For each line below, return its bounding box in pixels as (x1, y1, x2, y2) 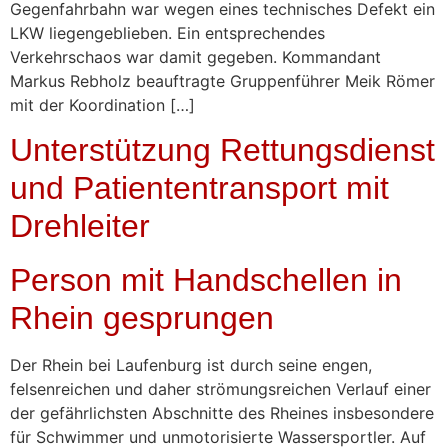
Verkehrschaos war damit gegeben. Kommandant (10, 46, 381, 67)
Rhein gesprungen (10, 300, 274, 337)
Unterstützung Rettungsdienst (10, 132, 435, 169)
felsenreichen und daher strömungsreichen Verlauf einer (10, 379, 431, 400)
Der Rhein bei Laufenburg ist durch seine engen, (10, 355, 372, 376)
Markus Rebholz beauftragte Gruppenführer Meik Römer (10, 70, 435, 91)
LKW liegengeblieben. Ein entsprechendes (10, 22, 325, 43)
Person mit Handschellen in (10, 262, 402, 299)
